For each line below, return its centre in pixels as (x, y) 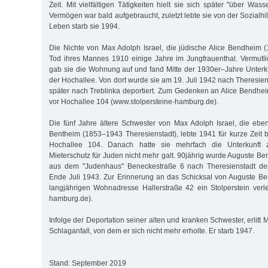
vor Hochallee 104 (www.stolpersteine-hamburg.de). (134, 102)
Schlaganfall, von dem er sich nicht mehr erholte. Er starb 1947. (152, 231)
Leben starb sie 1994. (84, 27)
